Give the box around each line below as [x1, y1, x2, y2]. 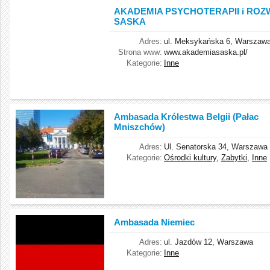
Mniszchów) [114, 122, 165, 132]
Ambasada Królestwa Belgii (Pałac [114, 111, 259, 122]
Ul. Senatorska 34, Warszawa [164, 142, 268, 151]
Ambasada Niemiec [114, 217, 195, 227]
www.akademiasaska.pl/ [164, 48, 248, 57]
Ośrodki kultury [164, 153, 216, 162]
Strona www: [118, 48, 162, 57]
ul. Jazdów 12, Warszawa [164, 237, 253, 246]
